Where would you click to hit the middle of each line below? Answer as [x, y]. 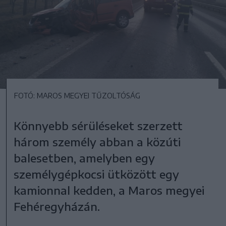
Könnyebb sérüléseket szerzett [98, 125]
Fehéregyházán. [57, 206]
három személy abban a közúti [97, 142]
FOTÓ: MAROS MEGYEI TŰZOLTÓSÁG [77, 95]
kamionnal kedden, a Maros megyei [109, 190]
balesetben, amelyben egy [84, 158]
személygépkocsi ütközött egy [97, 174]
